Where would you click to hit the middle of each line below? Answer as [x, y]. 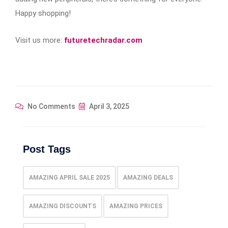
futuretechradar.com [103, 40]
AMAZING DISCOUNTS [63, 206]
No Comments [51, 106]
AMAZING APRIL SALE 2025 [69, 177]
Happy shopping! [43, 13]
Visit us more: [40, 40]
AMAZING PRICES [136, 206]
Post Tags [47, 149]
